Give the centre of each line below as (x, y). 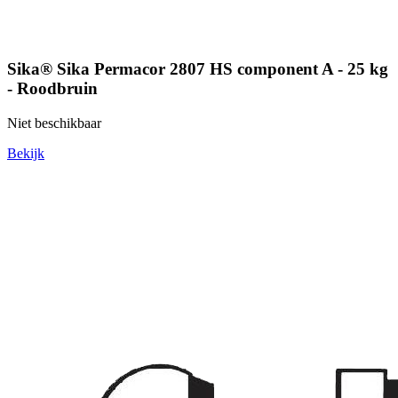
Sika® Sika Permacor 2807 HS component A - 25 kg (198, 69)
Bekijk (26, 154)
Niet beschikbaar (54, 123)
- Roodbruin (52, 89)
